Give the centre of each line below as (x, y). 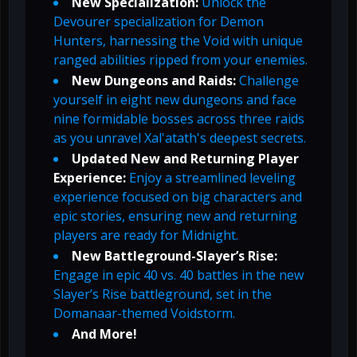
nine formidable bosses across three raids (179, 119)
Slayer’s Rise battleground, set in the (163, 294)
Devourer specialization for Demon (159, 22)
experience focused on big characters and (178, 197)
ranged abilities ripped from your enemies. (180, 60)
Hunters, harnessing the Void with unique (178, 41)
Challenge (267, 81)
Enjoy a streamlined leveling (211, 178)
